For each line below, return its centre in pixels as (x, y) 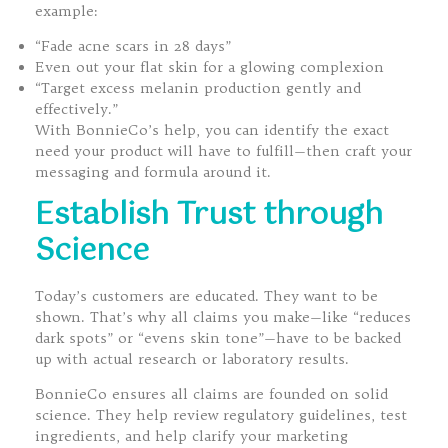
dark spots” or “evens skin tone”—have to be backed (218, 337)
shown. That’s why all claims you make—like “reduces (223, 316)
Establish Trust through (209, 215)
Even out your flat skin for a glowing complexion (209, 67)
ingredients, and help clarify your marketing (191, 435)
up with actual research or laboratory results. (192, 358)
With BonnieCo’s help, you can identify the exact (212, 130)
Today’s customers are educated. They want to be (206, 295)
